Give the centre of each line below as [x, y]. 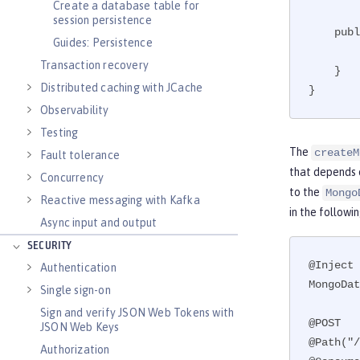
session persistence [102, 20]
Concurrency [72, 178]
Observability [75, 110]
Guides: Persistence [103, 43]
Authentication [78, 268]
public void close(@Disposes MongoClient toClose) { [321, 33]
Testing [59, 133]
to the [306, 192]
